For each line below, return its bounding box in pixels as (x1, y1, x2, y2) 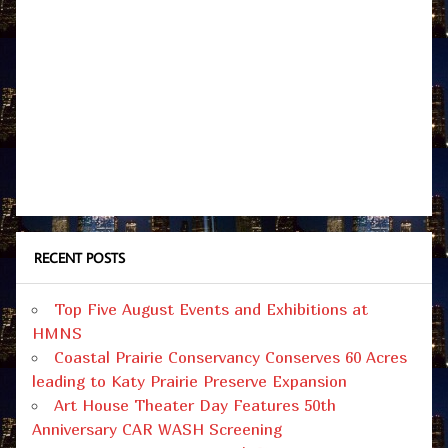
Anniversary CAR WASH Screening (32, 418, 282, 439)
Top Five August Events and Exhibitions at (54, 298, 368, 319)
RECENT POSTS (33, 248, 125, 268)
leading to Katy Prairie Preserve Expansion (32, 370, 347, 391)
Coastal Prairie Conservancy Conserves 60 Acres (54, 346, 407, 367)
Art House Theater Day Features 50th (54, 394, 336, 415)
